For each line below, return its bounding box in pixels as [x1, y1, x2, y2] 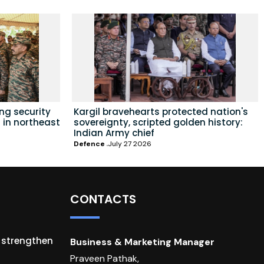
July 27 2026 [108, 138, 151, 148]
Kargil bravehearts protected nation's [74, 105, 248, 118]
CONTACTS [70, 190, 136, 207]
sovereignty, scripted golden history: [74, 115, 243, 128]
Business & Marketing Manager [70, 235, 214, 248]
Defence [74, 138, 105, 148]
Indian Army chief [74, 126, 154, 139]
